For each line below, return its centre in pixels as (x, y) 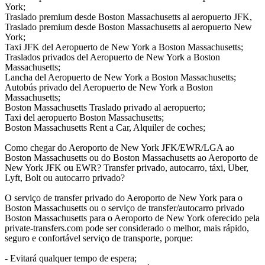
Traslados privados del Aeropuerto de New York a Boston (112, 57)
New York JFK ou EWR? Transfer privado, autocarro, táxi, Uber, (127, 168)
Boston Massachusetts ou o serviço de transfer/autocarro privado (125, 208)
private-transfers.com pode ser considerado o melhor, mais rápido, (127, 228)
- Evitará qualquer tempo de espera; (71, 258)
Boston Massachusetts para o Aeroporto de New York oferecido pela (132, 218)
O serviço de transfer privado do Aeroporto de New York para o (124, 198)
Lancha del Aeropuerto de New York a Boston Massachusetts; (120, 77)
